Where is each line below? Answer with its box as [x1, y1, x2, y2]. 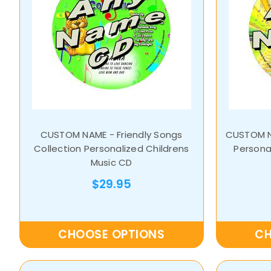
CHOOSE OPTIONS [58, 226, 165, 243]
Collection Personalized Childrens [34, 142, 189, 155]
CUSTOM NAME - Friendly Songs [40, 128, 183, 142]
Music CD [90, 156, 132, 169]
